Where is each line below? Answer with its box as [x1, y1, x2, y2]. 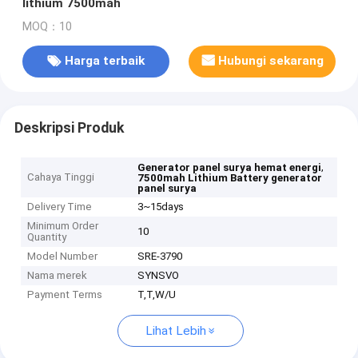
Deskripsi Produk [14, 119, 124, 136]
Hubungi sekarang [218, 54, 324, 69]
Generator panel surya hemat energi [137, 161, 322, 174]
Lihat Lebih [145, 324, 206, 339]
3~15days [137, 201, 185, 213]
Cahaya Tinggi [27, 171, 95, 184]
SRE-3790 [137, 250, 183, 263]
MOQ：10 [22, 19, 72, 34]
